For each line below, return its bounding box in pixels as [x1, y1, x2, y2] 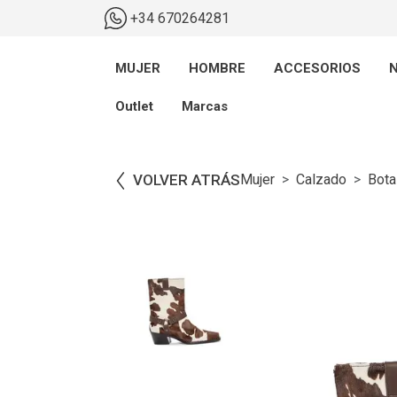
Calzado [296, 171, 346, 188]
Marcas [182, 98, 228, 114]
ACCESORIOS [274, 60, 361, 76]
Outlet [115, 98, 153, 114]
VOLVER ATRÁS [133, 170, 240, 189]
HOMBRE [189, 60, 245, 76]
